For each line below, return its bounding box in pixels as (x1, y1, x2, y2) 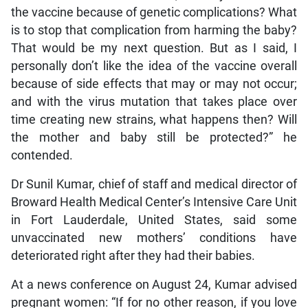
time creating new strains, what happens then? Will (10, 113, 298, 127)
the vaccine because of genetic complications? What (10, 5, 298, 20)
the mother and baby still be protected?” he (10, 131, 298, 145)
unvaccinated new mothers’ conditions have (10, 231, 298, 245)
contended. (10, 148, 73, 163)
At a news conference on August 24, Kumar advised (10, 278, 298, 292)
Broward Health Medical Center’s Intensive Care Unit (10, 195, 298, 210)
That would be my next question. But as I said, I (10, 41, 298, 56)
